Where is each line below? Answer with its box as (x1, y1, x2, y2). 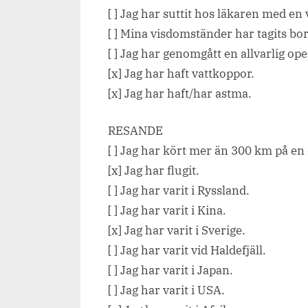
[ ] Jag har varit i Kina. (108, 203, 226, 219)
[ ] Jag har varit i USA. (108, 283, 225, 298)
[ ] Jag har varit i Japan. (108, 263, 233, 278)
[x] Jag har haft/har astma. (108, 85, 252, 101)
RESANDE (108, 123, 163, 139)
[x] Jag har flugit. (108, 163, 199, 179)
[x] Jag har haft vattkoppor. (108, 65, 254, 81)
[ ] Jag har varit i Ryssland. (108, 183, 250, 199)
